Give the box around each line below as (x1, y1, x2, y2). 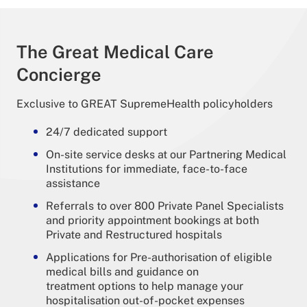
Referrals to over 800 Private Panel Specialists (46, 199, 284, 212)
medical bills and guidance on (46, 265, 199, 278)
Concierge (16, 64, 101, 85)
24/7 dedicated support (46, 125, 167, 138)
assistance (46, 176, 100, 190)
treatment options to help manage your (46, 279, 243, 293)
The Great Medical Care (16, 41, 214, 62)
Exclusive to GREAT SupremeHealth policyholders (16, 97, 273, 110)
